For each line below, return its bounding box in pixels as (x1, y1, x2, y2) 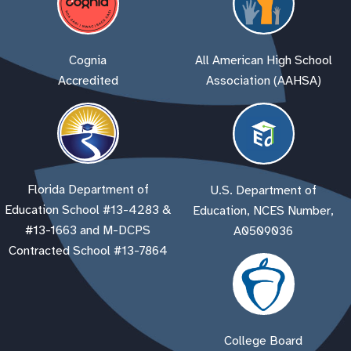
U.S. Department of (210, 183, 317, 199)
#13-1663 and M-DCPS (25, 222, 150, 238)
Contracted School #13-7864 (8, 242, 168, 259)
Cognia (69, 52, 107, 69)
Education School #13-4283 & (4, 201, 172, 218)
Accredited (57, 73, 118, 89)
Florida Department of (27, 181, 149, 197)
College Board (224, 333, 302, 349)
